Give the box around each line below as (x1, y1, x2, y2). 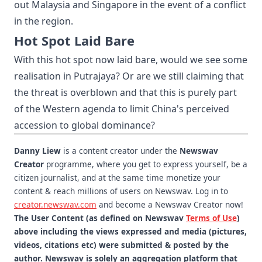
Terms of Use (186, 212, 237, 223)
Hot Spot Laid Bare (14, 31, 135, 49)
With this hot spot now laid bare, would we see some (14, 53, 247, 66)
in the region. (14, 14, 73, 27)
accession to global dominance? (14, 118, 155, 132)
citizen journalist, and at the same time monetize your (14, 171, 220, 183)
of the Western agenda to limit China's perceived (14, 102, 229, 115)
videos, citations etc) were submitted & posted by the (14, 239, 229, 250)
